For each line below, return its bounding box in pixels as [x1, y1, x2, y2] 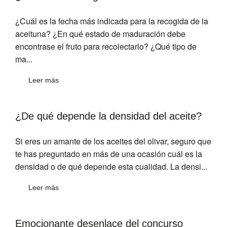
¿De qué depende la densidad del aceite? [15, 110, 202, 122]
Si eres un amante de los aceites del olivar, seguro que [15, 135, 211, 147]
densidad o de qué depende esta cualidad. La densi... [15, 161, 207, 173]
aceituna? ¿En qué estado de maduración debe [15, 28, 185, 40]
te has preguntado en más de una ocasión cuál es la [15, 148, 202, 160]
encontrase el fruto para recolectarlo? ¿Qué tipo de [15, 41, 197, 53]
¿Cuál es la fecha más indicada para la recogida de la [15, 15, 208, 27]
